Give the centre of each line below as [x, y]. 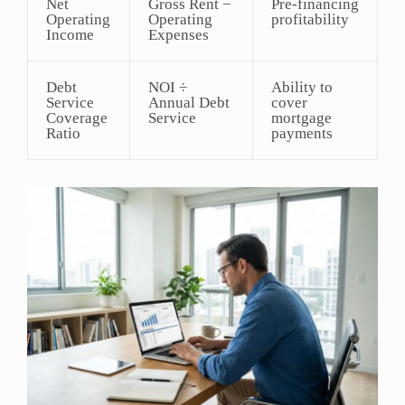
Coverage [77, 118]
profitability [310, 19]
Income [70, 34]
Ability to [302, 87]
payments [302, 133]
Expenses [179, 34]
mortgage [301, 118]
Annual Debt [189, 102]
